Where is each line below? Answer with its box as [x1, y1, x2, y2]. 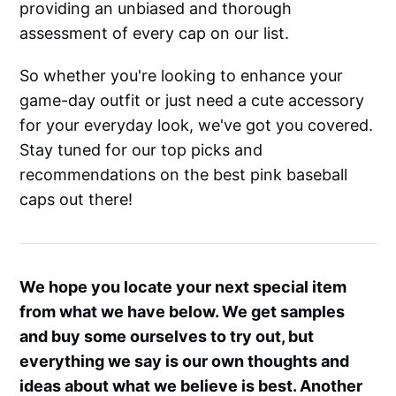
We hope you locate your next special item [19, 277, 347, 296]
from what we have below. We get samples [19, 301, 346, 321]
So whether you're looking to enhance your [19, 65, 344, 85]
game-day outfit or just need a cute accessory [19, 90, 365, 110]
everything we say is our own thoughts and [19, 351, 350, 370]
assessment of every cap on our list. [19, 23, 290, 42]
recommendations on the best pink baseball [19, 164, 348, 184]
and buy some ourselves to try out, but [19, 326, 315, 346]
